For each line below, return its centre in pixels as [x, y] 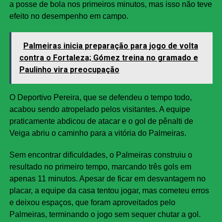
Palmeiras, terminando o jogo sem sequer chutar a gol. [105, 215]
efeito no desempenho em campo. [69, 16]
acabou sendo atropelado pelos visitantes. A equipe [100, 110]
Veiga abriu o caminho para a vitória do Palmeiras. [98, 133]
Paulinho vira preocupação [69, 70]
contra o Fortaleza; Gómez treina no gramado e [109, 58]
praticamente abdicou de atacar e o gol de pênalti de [101, 121]
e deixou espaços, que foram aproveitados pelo [92, 203]
